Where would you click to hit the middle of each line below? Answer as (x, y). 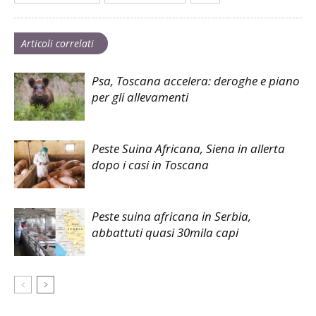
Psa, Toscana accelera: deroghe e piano (196, 80)
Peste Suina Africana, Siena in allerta (188, 148)
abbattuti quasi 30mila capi (165, 232)
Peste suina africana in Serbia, (171, 216)
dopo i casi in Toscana (150, 164)
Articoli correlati (57, 43)
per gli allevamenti (140, 97)
